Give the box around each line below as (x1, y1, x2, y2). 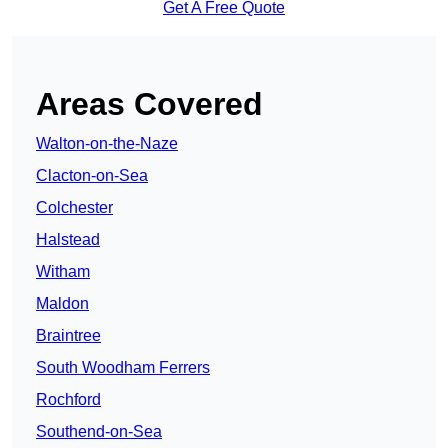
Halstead (36, 231, 100, 249)
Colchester (36, 199, 113, 217)
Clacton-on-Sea (36, 167, 148, 185)
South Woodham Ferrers (36, 359, 210, 377)
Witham (36, 263, 90, 281)
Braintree (36, 327, 101, 345)
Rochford (36, 391, 101, 409)
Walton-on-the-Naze (36, 135, 178, 153)
